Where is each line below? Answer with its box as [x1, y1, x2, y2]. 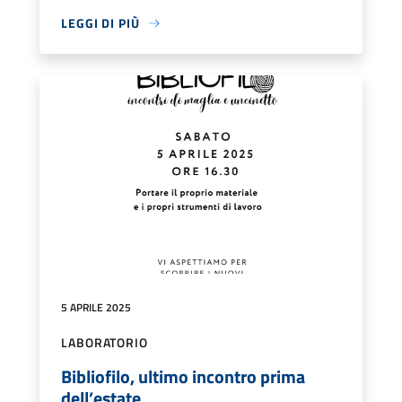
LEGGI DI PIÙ [61, 13, 140, 33]
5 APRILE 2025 [61, 298, 131, 316]
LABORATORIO [61, 332, 148, 352]
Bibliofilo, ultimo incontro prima [61, 362, 305, 390]
